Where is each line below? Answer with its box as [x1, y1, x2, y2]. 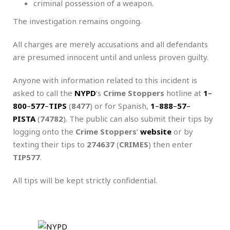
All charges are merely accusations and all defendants [13, 39, 208, 49]
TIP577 [13, 151, 40, 162]
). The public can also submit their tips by [63, 113, 213, 124]
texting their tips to [13, 139, 87, 149]
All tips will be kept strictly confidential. [13, 175, 157, 185]
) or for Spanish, [90, 100, 150, 111]
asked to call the [13, 87, 74, 98]
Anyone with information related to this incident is [13, 74, 197, 85]
